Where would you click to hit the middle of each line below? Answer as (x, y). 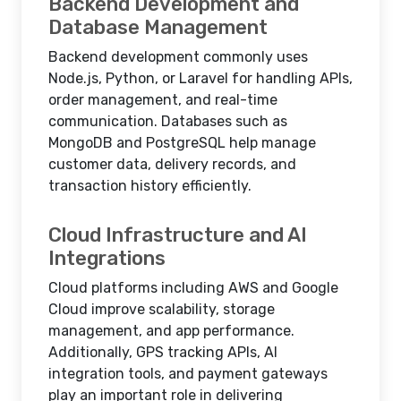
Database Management (158, 27)
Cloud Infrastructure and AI (178, 235)
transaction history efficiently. (150, 186)
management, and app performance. (171, 331)
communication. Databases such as (168, 121)
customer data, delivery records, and (172, 164)
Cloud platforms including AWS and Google (193, 288)
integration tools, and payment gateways (188, 374)
